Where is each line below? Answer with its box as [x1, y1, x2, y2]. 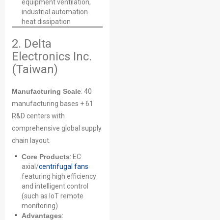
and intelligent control [22, 182, 88, 190]
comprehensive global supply [12, 124, 102, 132]
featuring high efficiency [22, 172, 96, 180]
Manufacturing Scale [12, 87, 81, 95]
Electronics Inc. [12, 50, 92, 63]
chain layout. [12, 137, 51, 144]
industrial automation [22, 8, 88, 16]
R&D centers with [12, 112, 65, 120]
